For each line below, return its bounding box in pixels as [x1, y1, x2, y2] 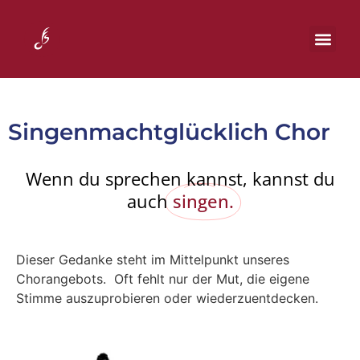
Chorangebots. [16, 271, 114, 287]
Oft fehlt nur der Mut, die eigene [114, 271, 309, 287]
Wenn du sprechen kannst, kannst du [25, 166, 335, 191]
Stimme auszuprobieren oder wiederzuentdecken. [16, 290, 318, 306]
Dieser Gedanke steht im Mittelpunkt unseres [16, 252, 289, 268]
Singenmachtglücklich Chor [8, 118, 330, 145]
